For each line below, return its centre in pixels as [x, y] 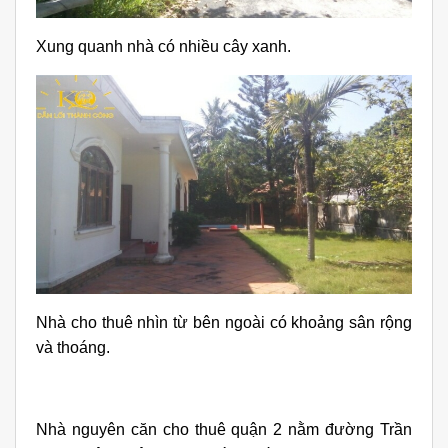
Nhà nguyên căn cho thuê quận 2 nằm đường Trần [224, 430]
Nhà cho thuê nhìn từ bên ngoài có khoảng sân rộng [224, 323]
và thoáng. [75, 348]
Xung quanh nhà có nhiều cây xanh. [163, 46]
